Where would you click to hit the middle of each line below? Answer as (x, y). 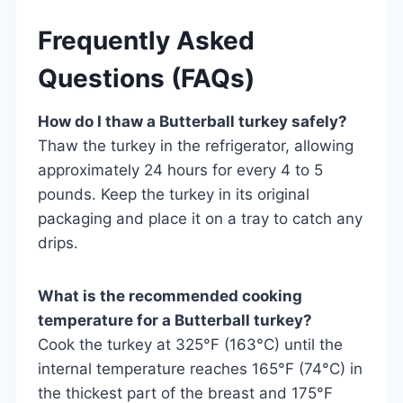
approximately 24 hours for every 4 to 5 (180, 170)
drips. (58, 242)
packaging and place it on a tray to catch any (200, 218)
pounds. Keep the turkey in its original (174, 194)
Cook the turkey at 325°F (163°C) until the (190, 344)
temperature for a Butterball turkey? (175, 320)
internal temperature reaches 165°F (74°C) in (200, 368)
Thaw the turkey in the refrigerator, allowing (196, 145)
